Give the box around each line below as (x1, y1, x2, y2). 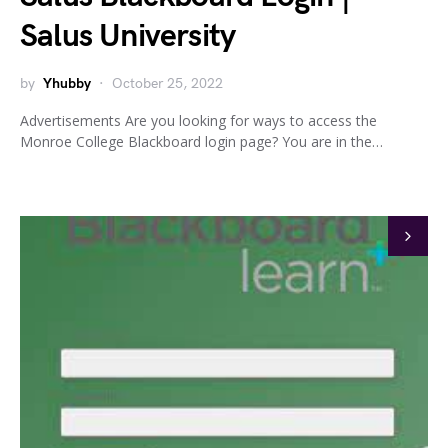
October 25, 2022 (112, 75, 223, 92)
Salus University (20, 17, 236, 56)
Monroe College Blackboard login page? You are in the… (20, 132, 383, 151)
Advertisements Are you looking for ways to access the (20, 111, 377, 130)
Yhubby (43, 75, 91, 92)
